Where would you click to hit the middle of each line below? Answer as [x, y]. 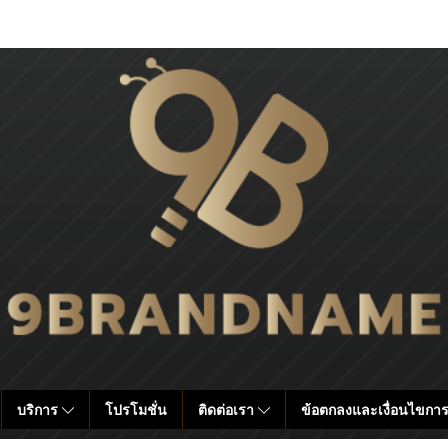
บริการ [39, 409]
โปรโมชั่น [135, 409]
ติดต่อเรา [227, 409]
